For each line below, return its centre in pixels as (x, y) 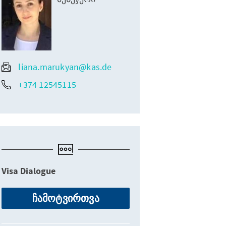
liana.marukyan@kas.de (65, 67)
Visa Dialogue (29, 171)
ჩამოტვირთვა (66, 198)
